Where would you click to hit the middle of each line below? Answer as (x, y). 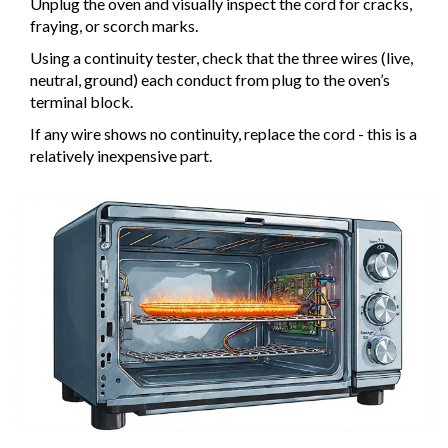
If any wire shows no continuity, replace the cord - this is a (223, 134)
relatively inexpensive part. (121, 156)
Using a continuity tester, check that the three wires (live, (221, 58)
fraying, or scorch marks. (114, 26)
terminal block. (81, 102)
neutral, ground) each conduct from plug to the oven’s (210, 80)
